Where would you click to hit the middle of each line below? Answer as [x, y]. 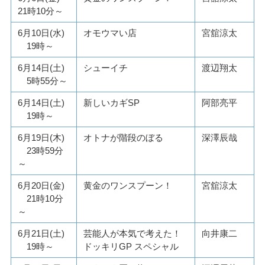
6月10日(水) [41, 33]
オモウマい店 [110, 33]
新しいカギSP [112, 102]
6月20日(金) [41, 185]
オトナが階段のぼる [124, 137]
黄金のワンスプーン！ [128, 185]
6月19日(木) [41, 137]
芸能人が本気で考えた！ [132, 233]
